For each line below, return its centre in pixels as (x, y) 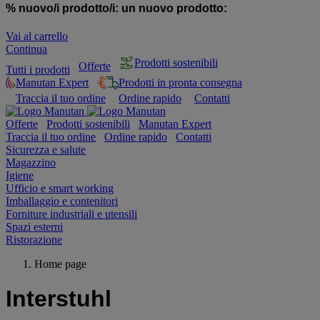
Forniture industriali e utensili (71, 214)
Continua (26, 49)
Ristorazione (34, 239)
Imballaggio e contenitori (62, 201)
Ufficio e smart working (60, 188)
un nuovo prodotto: (174, 8)
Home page (60, 264)
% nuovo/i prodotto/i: (64, 8)
